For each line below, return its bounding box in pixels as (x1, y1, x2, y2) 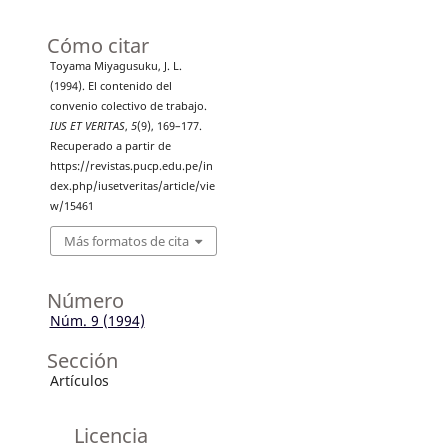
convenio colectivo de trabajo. (49, 98, 207, 113)
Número (46, 287, 124, 315)
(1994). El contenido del (49, 78, 172, 93)
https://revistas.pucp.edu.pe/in (49, 158, 213, 173)
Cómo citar (46, 31, 149, 59)
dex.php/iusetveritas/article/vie (49, 178, 215, 193)
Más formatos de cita (63, 232, 189, 251)
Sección (46, 347, 118, 375)
